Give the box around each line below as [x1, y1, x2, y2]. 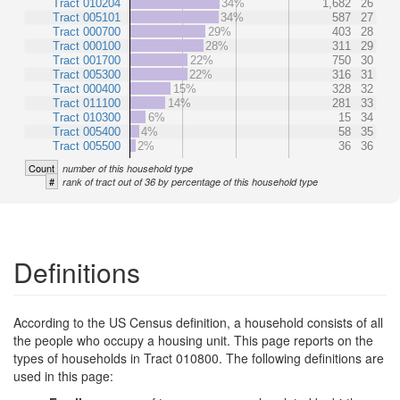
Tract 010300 [53, 110, 121, 124]
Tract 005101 [53, 10, 121, 24]
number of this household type [62, 161, 193, 175]
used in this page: [13, 366, 113, 385]
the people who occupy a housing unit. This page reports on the [13, 330, 373, 349]
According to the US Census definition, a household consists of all [13, 312, 383, 331]
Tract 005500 [53, 138, 121, 153]
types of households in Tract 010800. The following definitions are [13, 348, 384, 367]
